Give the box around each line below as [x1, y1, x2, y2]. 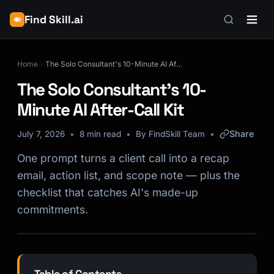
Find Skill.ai [24, 13, 83, 26]
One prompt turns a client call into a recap [17, 152, 229, 165]
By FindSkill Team [136, 128, 205, 139]
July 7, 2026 [17, 128, 65, 139]
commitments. [17, 203, 88, 216]
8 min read [80, 128, 121, 139]
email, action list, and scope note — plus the [17, 169, 240, 182]
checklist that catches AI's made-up [17, 186, 198, 199]
